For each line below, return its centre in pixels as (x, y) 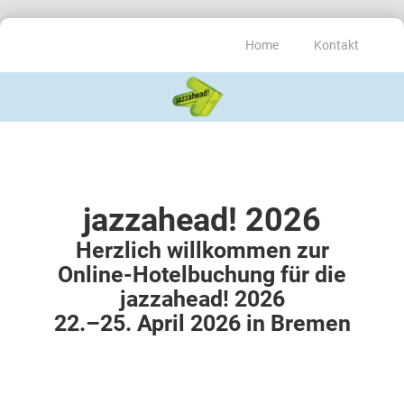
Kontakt (337, 45)
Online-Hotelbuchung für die (202, 274)
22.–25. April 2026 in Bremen (202, 323)
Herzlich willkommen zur (202, 250)
